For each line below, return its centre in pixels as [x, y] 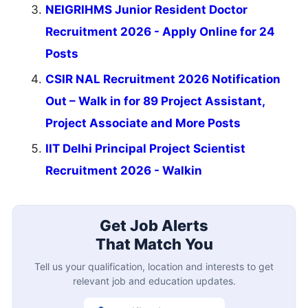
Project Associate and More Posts [143, 123]
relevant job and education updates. [154, 280]
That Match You [154, 244]
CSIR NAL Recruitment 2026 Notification [163, 79]
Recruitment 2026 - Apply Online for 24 [160, 32]
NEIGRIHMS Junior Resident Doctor [146, 10]
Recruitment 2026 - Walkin [124, 171]
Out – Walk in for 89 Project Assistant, [155, 101]
